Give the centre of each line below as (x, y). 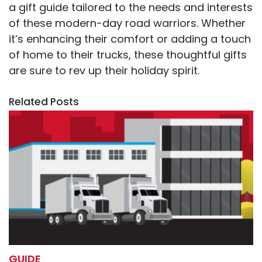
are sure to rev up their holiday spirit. (104, 71)
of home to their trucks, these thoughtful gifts (128, 55)
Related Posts (44, 102)
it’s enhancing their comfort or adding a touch (130, 39)
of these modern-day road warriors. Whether (127, 23)
